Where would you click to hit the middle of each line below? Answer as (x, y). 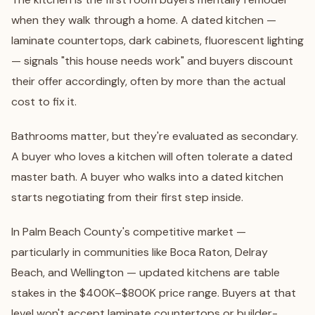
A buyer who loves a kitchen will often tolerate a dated (152, 156)
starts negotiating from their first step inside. (127, 197)
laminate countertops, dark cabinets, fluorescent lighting (157, 40)
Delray (251, 252)
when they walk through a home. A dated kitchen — (144, 20)
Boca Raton (200, 252)
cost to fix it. (44, 102)
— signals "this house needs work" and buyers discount (152, 61)
